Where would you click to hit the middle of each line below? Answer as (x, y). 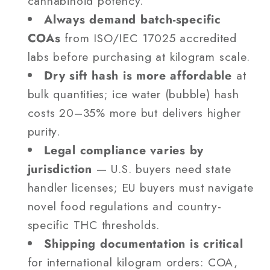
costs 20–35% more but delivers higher (134, 113)
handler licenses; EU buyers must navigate (140, 188)
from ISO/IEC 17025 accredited (149, 38)
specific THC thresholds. (94, 225)
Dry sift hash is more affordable (138, 76)
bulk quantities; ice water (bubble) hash (133, 94)
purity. (44, 132)
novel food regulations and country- (124, 206)
